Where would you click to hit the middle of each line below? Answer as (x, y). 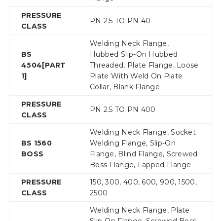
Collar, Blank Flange (125, 87)
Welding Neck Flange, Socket (143, 132)
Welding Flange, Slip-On (132, 143)
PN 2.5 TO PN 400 (123, 110)
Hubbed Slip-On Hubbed (134, 55)
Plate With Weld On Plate (136, 76)
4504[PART (43, 65)
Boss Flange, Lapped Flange (140, 165)
